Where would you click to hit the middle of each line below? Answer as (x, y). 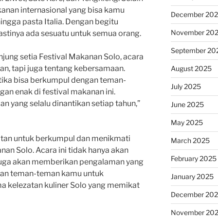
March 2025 (190, 140)
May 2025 (187, 122)
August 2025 (191, 68)
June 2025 (187, 104)
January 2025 (192, 176)
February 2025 (193, 158)
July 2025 (186, 86)
